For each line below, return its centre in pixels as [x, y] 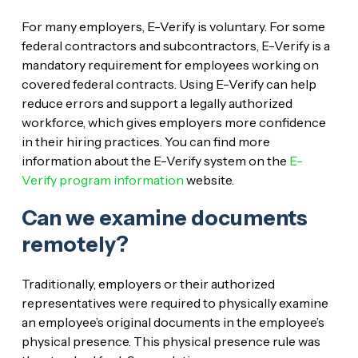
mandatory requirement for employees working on [170, 64]
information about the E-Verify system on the [155, 160]
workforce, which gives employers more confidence [173, 122]
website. [209, 179]
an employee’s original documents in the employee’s [173, 322]
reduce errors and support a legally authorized [157, 103]
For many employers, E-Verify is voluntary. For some [173, 26]
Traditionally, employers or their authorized [148, 283]
